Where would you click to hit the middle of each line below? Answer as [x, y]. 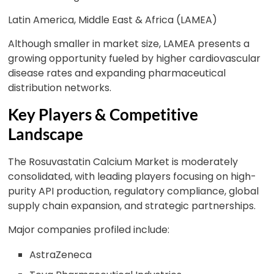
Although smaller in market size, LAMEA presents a [129, 44]
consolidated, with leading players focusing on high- [132, 176]
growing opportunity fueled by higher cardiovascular [135, 58]
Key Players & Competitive [103, 114]
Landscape [46, 134]
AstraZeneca [61, 255]
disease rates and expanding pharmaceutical [117, 73]
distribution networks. [60, 88]
